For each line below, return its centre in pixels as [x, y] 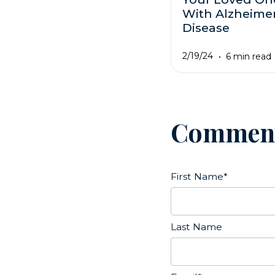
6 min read [249, 56]
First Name [197, 177]
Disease [206, 27]
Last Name [197, 227]
